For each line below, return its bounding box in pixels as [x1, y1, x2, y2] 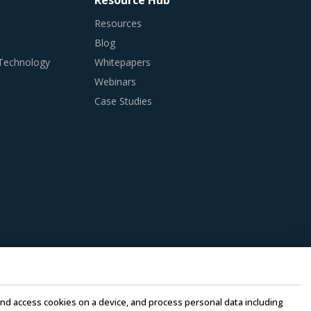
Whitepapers [94, 56, 151, 69]
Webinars [94, 75, 137, 88]
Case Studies [94, 94, 153, 108]
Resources [94, 17, 142, 30]
